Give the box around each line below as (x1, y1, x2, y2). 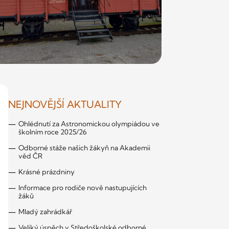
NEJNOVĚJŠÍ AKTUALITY (8, 98, 122, 111)
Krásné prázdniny (18, 168, 75, 176)
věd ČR (18, 152, 42, 161)
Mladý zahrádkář (18, 208, 72, 216)
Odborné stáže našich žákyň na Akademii (18, 144, 150, 152)
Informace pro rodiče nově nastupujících (18, 184, 147, 192)
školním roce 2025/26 (18, 128, 87, 136)
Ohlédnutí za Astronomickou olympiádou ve (18, 120, 159, 128)
